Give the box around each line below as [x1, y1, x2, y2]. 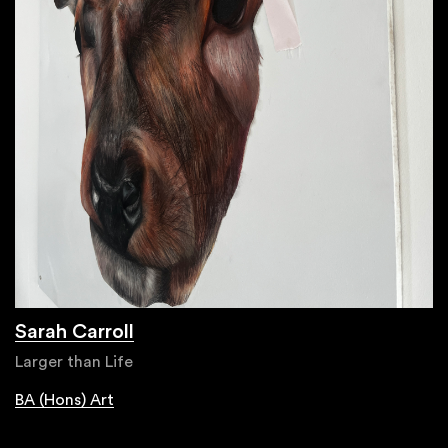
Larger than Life [15, 353, 133, 370]
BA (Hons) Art [15, 391, 114, 408]
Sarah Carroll [15, 321, 134, 342]
